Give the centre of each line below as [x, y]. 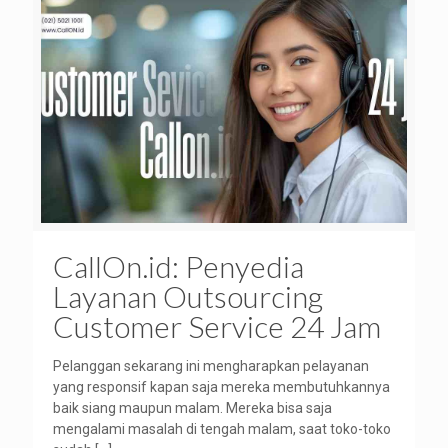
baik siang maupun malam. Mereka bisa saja [192, 408]
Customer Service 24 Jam [217, 326]
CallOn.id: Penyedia [178, 266]
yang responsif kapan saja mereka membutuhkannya [221, 387]
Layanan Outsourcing [188, 296]
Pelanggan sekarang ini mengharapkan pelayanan [211, 366]
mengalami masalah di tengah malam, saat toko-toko [222, 429]
